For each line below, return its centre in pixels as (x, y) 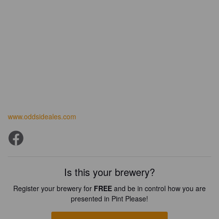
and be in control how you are (159, 188)
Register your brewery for (54, 188)
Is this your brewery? (109, 172)
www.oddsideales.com (42, 116)
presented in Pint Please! (109, 198)
